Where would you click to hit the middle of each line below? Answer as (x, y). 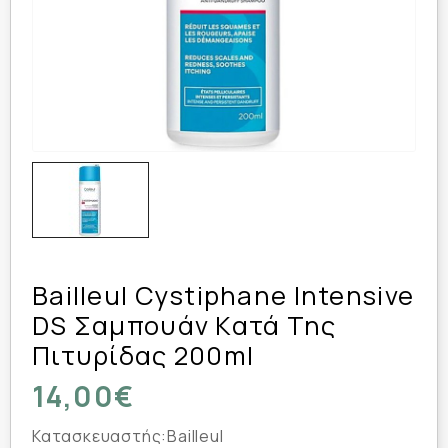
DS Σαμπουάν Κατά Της (184, 325)
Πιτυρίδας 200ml (143, 355)
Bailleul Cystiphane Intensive (223, 295)
